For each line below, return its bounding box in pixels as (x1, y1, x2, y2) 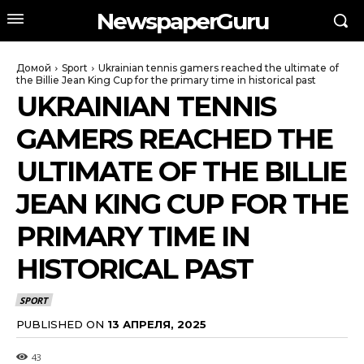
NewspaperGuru (96, 6, 268, 35)
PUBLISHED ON (16, 317, 104, 331)
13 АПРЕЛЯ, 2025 (107, 317, 206, 331)
